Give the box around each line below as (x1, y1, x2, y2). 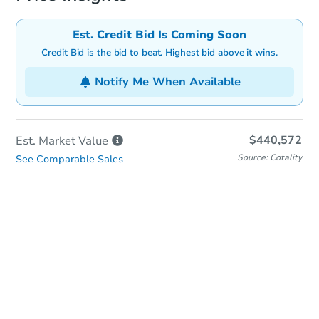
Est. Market (16, 132, 75, 149)
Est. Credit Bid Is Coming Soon (73, 26, 246, 43)
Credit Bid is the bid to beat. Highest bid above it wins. (41, 46, 278, 59)
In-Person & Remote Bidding (72, 240, 247, 258)
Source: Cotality (237, 151, 302, 163)
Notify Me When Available (94, 73, 241, 90)
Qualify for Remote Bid (95, 280, 224, 296)
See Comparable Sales (16, 152, 123, 166)
